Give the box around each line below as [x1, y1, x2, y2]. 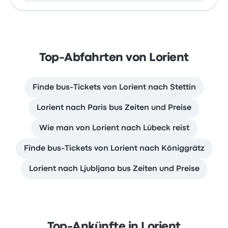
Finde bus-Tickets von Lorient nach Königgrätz [23, 145, 205, 153]
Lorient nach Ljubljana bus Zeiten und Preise [28, 165, 199, 173]
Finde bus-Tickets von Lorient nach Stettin [32, 84, 196, 92]
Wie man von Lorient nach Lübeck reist [39, 125, 189, 132]
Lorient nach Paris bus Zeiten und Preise [37, 104, 191, 112]
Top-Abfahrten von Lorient [39, 53, 189, 64]
